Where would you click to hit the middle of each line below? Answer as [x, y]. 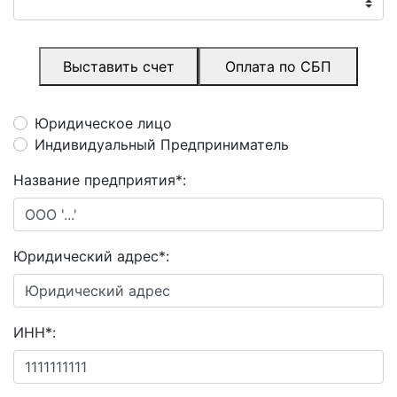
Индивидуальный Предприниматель [162, 145]
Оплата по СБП [278, 67]
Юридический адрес [86, 257]
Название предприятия [94, 180]
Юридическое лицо [103, 124]
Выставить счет [119, 67]
